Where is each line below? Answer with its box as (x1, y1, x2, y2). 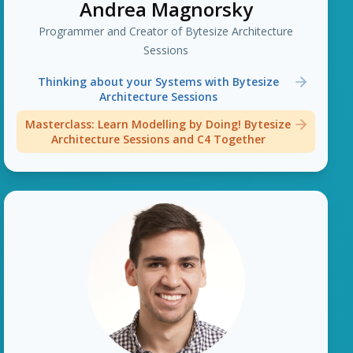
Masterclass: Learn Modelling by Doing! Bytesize (25, 117, 292, 132)
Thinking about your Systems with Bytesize (37, 74, 279, 89)
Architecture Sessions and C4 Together (50, 132, 266, 147)
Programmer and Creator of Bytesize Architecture (39, 24, 294, 39)
